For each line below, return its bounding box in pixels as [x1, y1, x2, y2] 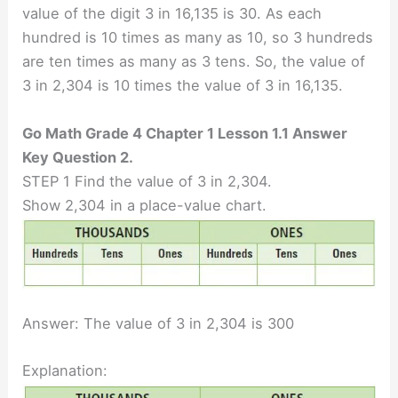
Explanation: [22, 362, 108, 380]
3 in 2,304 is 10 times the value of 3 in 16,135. [22, 76, 344, 95]
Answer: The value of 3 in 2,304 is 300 [22, 314, 295, 333]
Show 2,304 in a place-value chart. [22, 195, 267, 214]
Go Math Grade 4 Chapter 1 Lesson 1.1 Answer [22, 123, 348, 142]
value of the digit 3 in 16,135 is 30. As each [22, 4, 322, 23]
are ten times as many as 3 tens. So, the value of [22, 52, 366, 71]
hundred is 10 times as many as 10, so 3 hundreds [22, 28, 374, 47]
